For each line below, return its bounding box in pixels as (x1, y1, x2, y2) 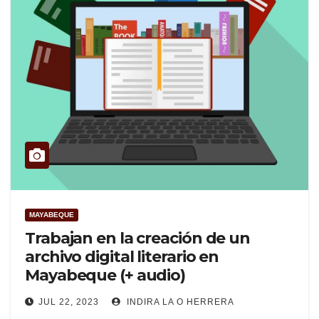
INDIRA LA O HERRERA (124, 297, 234, 308)
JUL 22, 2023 (38, 297, 99, 308)
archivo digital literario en (25, 247, 219, 267)
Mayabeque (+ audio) (25, 266, 186, 286)
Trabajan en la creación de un (25, 229, 251, 249)
